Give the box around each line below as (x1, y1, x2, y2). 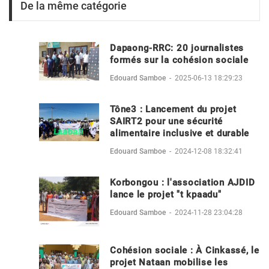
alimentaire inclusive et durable (110, 127, 249, 139)
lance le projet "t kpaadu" (110, 189, 222, 200)
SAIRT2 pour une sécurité (110, 115, 223, 127)
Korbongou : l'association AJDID (110, 177, 255, 188)
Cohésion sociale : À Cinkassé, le (110, 245, 259, 256)
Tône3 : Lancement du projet (110, 103, 237, 115)
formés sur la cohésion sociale (110, 54, 249, 65)
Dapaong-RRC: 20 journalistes (110, 42, 244, 53)
